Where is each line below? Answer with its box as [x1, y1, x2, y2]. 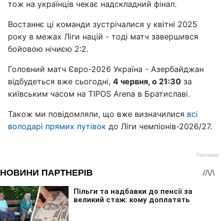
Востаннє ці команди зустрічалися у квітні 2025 [8, 19, 197, 29]
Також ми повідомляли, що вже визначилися [8, 109, 187, 119]
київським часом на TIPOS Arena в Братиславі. [8, 89, 190, 99]
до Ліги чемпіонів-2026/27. [106, 121, 212, 131]
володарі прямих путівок [8, 121, 106, 131]
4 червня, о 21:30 [113, 76, 181, 86]
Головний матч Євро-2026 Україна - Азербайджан [8, 64, 204, 74]
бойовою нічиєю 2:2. [8, 44, 88, 54]
